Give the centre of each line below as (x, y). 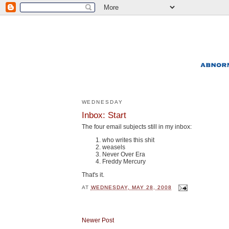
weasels (113, 147)
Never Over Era (123, 154)
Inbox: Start (104, 115)
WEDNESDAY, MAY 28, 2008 (131, 188)
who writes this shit (128, 140)
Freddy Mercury (124, 161)
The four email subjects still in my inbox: (136, 127)
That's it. (93, 175)
